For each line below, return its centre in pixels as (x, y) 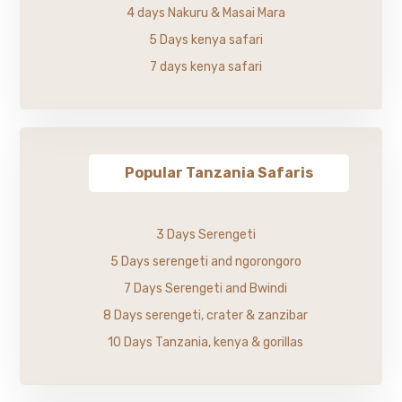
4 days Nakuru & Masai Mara (205, 13)
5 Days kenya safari (205, 39)
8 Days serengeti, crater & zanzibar (205, 315)
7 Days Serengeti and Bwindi (205, 288)
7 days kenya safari (205, 66)
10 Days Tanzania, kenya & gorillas (205, 342)
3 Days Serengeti (205, 234)
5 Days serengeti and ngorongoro (205, 261)
